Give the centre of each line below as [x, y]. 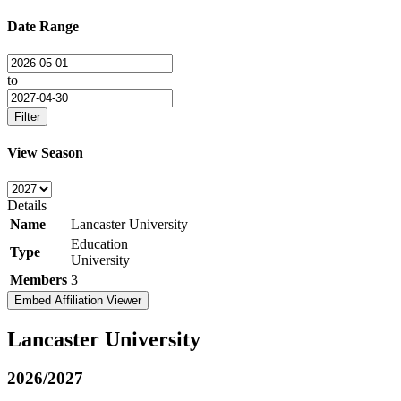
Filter [27, 117]
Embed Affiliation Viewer [78, 300]
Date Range [43, 26]
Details [27, 205]
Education [99, 243]
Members [38, 279]
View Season [45, 153]
